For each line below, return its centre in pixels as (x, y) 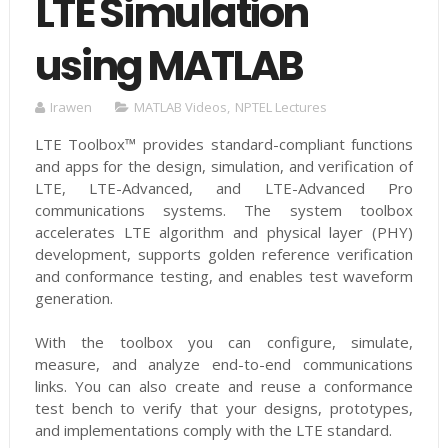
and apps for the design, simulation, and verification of (224, 166)
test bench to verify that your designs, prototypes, (224, 408)
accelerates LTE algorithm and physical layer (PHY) (224, 232)
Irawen (70, 107)
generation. (73, 298)
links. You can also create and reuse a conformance (224, 386)
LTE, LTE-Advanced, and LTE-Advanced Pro (224, 188)
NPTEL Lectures (280, 107)
